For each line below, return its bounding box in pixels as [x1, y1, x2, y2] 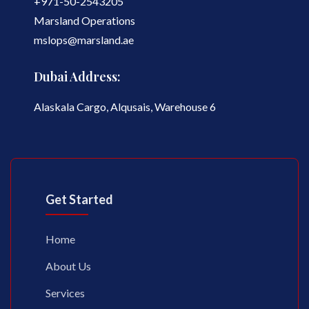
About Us [46, 259, 91, 272]
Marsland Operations [33, 14, 135, 27]
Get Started [46, 192, 113, 207]
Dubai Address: [33, 68, 121, 85]
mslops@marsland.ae [33, 33, 134, 46]
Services [46, 286, 85, 299]
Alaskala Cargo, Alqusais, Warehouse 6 [33, 100, 216, 113]
